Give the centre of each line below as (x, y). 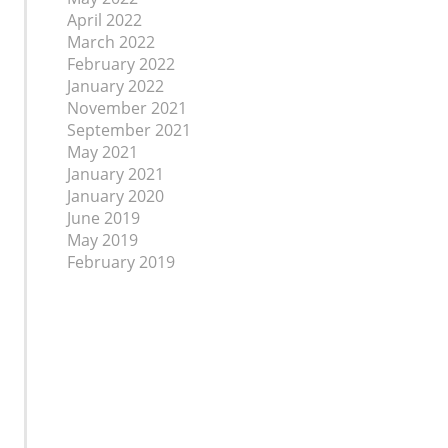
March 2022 (111, 42)
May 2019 (102, 240)
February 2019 (121, 262)
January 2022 (115, 86)
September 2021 (129, 130)
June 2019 (103, 218)
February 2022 (121, 64)
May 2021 (102, 152)
